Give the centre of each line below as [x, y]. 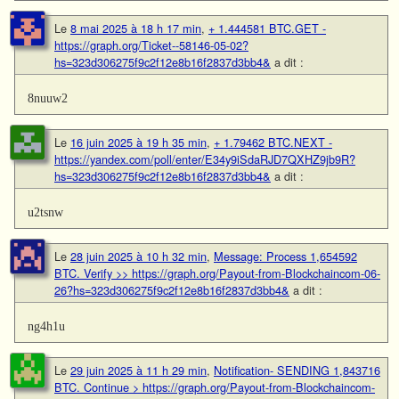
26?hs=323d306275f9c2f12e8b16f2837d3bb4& [172, 289]
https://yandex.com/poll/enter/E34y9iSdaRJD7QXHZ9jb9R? [205, 159]
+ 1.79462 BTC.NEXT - [273, 142]
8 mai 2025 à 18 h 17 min [136, 28]
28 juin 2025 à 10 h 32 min [138, 256]
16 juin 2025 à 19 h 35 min [138, 142]
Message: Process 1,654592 [285, 256]
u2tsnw [46, 212]
